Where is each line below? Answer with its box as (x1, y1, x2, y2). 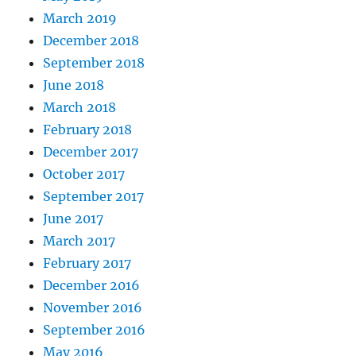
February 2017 (43, 255, 132, 272)
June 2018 (43, 77, 105, 94)
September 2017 (43, 188, 145, 205)
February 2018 (43, 122, 133, 138)
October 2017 (43, 166, 126, 183)
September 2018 (43, 55, 145, 72)
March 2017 (43, 233, 116, 250)
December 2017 (43, 144, 139, 161)
